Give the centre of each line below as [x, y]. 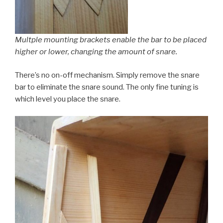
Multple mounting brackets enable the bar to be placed [111, 40]
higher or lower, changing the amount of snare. [96, 52]
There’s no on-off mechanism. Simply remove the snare [107, 75]
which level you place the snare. [68, 99]
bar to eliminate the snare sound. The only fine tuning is [107, 87]
